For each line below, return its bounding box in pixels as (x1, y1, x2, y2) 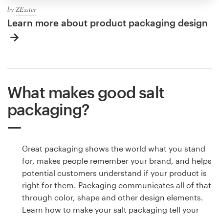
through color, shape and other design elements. (22, 192, 203, 202)
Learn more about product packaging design (7, 17, 208, 28)
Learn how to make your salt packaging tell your (22, 204, 199, 214)
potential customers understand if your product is (22, 168, 207, 177)
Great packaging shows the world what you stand (22, 143, 205, 153)
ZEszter (16, 4, 36, 14)
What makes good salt (7, 83, 165, 101)
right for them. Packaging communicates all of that (22, 180, 211, 190)
